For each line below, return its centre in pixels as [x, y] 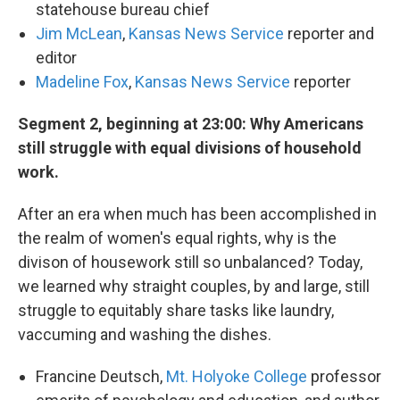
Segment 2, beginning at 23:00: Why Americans [191, 124]
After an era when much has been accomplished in [197, 214]
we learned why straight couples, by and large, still [194, 287]
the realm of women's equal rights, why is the [177, 238]
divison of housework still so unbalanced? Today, [190, 262]
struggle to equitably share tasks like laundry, [176, 311]
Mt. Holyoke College [237, 377]
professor [344, 377]
